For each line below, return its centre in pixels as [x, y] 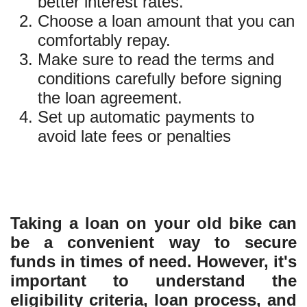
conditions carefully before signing [160, 79]
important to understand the [153, 281]
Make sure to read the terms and [156, 60]
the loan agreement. [110, 98]
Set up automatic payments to [146, 117]
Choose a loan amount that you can [166, 21]
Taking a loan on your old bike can [153, 223]
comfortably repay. [104, 40]
